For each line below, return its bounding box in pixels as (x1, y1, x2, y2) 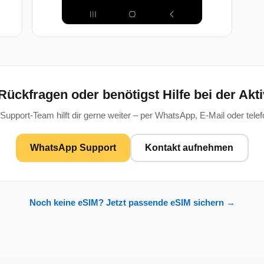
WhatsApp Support (29, 142, 116, 153)
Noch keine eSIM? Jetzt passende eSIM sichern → (29, 197, 235, 207)
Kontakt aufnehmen (145, 142, 233, 153)
